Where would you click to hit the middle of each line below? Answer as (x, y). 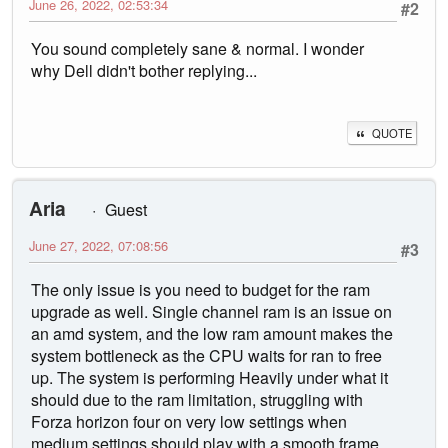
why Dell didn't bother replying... (144, 71)
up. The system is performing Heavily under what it (209, 378)
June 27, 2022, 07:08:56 (98, 246)
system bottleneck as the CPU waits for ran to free (206, 356)
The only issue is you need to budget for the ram (200, 290)
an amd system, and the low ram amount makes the (212, 334)
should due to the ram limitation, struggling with (197, 400)
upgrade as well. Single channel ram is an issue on (211, 312)
